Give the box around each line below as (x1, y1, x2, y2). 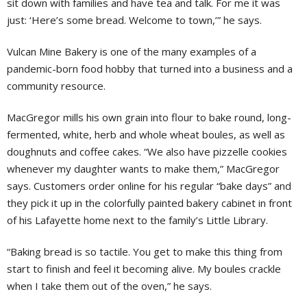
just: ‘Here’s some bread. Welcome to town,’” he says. (7, 12, 262, 27)
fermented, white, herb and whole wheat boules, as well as (7, 127, 285, 141)
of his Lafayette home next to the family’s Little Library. (7, 212, 271, 227)
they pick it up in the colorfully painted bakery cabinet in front (7, 195, 292, 210)
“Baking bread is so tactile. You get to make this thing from (7, 244, 282, 258)
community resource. (7, 78, 106, 93)
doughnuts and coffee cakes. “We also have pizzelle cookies (7, 144, 287, 158)
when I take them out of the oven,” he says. (7, 278, 214, 293)
